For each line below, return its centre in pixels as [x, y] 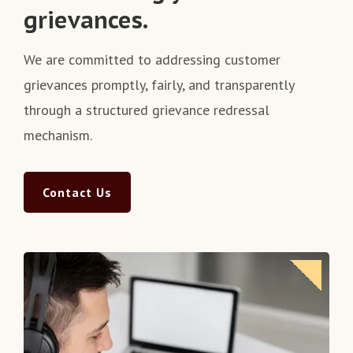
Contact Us [77, 192]
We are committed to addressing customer [152, 59]
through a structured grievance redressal [147, 110]
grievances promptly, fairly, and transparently [159, 84]
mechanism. [58, 135]
